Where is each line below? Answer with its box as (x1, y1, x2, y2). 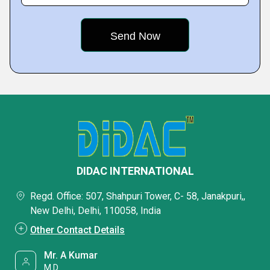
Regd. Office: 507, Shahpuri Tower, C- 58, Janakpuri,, (30, 190, 245, 202)
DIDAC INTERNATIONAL (76, 165, 194, 177)
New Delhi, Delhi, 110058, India (30, 205, 161, 216)
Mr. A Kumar (44, 250, 98, 261)
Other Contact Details (30, 224, 125, 236)
